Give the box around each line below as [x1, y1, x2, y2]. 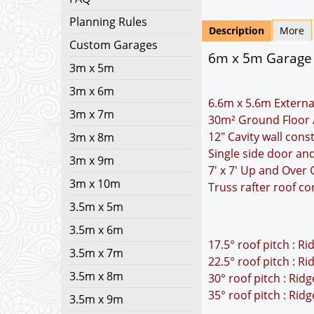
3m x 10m [69, 176, 121, 191]
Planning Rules [69, 14, 147, 29]
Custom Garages [69, 37, 158, 53]
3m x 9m [69, 153, 114, 168]
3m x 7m [69, 107, 114, 122]
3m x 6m [69, 83, 114, 99]
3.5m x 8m [69, 268, 123, 284]
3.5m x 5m [69, 199, 123, 214]
